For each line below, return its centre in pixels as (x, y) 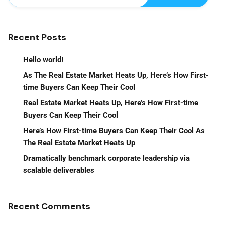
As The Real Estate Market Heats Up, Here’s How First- (116, 75)
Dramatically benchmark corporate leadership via (106, 158)
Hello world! (43, 60)
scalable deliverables (59, 170)
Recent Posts (37, 37)
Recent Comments (49, 206)
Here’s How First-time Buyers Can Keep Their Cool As (114, 130)
